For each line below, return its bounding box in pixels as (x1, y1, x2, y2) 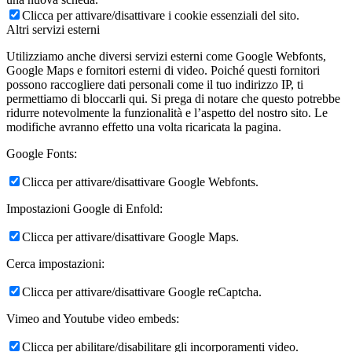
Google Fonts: (6, 147, 77, 161)
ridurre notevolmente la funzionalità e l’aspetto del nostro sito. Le (6, 106, 328, 120)
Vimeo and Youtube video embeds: (6, 312, 179, 326)
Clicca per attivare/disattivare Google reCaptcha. (22, 285, 262, 299)
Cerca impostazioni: (6, 257, 104, 271)
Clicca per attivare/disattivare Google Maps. (22, 230, 239, 244)
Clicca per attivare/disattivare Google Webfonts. (22, 175, 258, 189)
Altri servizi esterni (6, 23, 100, 37)
